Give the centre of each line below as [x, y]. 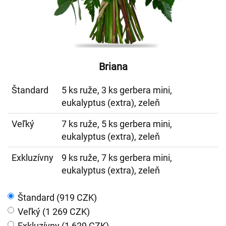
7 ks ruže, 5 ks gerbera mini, [117, 124]
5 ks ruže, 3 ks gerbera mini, [117, 90]
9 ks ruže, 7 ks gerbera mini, [117, 158]
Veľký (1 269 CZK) [54, 212]
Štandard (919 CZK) [57, 197]
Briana [113, 67]
